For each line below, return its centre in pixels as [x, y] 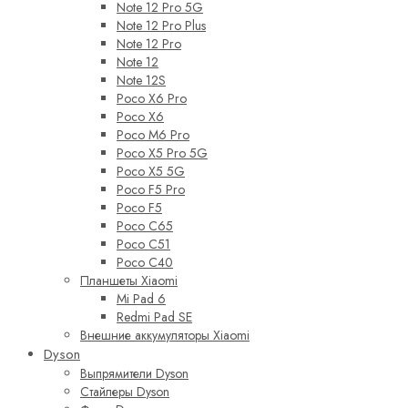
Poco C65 [145, 226]
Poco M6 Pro [153, 135]
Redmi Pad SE [154, 317]
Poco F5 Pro [151, 190]
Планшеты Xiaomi [129, 281]
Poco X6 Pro [152, 99]
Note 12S [141, 81]
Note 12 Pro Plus [161, 26]
